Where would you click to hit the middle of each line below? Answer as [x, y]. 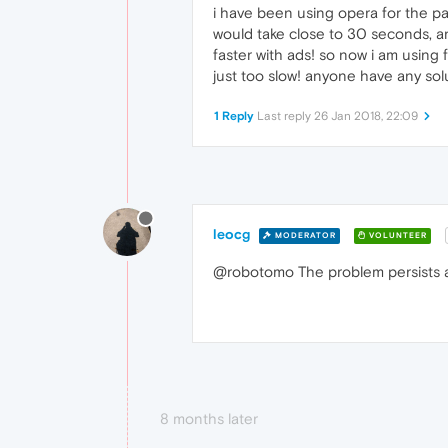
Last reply [285, 116]
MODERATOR [304, 235]
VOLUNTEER [396, 235]
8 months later [209, 419]
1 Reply [234, 116]
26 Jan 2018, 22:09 [366, 116]
